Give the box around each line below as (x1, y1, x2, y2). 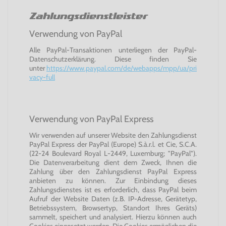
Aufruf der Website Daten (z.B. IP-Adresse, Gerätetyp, (29, 194, 197, 203)
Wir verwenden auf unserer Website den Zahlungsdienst (29, 131, 197, 140)
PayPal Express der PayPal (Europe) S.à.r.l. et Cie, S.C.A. (29, 140, 197, 149)
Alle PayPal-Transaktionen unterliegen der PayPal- (29, 45, 197, 54)
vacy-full (29, 73, 55, 82)
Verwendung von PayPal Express (29, 114, 153, 124)
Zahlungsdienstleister (29, 12, 175, 21)
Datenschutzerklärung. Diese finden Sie (29, 54, 197, 64)
